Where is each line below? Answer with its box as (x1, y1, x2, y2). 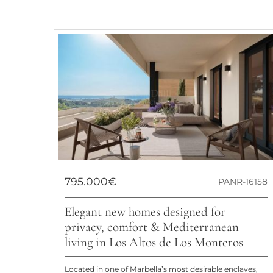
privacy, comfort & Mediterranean (65, 219, 239, 235)
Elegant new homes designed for (65, 204, 226, 220)
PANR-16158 (218, 176, 268, 188)
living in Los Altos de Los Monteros (65, 235, 244, 250)
